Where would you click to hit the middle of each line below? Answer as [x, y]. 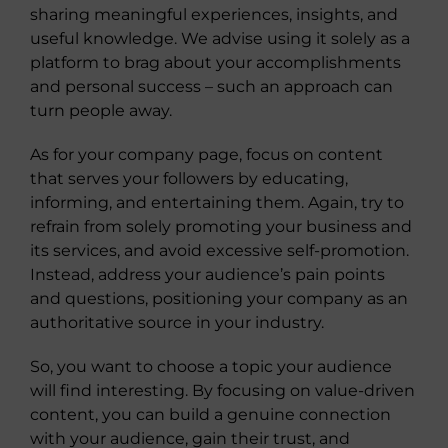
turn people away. [101, 110]
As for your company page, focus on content [206, 154]
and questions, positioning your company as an [219, 298]
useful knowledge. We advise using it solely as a [220, 38]
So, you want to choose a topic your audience [211, 366]
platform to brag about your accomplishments [215, 62]
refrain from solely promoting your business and [221, 226]
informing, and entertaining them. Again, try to [217, 202]
